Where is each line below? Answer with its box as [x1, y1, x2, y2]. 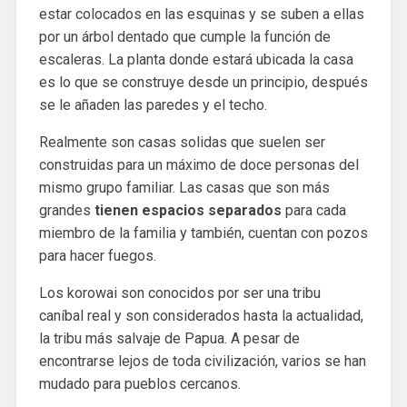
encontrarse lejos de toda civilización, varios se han [38, 352, 366, 370]
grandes [38, 201, 94, 219]
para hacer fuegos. [38, 246, 156, 264]
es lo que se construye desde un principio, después [38, 73, 368, 91]
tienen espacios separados [94, 201, 282, 219]
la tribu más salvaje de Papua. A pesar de [38, 329, 300, 347]
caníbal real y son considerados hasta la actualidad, [38, 306, 363, 324]
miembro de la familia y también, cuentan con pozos [38, 223, 368, 242]
